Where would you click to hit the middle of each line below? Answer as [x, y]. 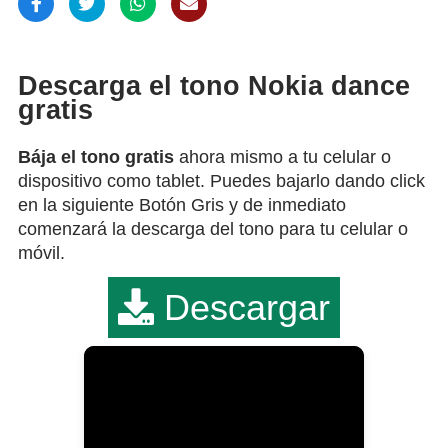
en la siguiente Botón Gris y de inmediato [182, 204]
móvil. [41, 252]
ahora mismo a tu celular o [282, 156]
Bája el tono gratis [96, 156]
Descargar [242, 307]
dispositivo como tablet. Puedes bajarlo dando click [221, 180]
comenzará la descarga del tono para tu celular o [213, 228]
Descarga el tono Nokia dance [214, 86]
